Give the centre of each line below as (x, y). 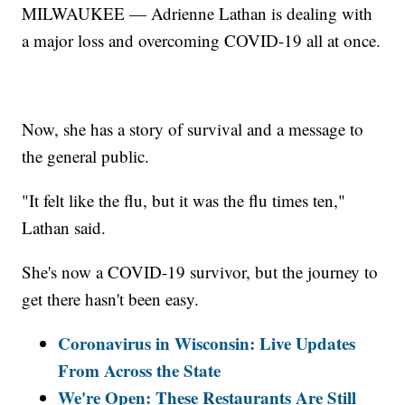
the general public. (86, 156)
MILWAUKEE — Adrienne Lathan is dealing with (198, 14)
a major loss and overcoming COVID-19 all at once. (202, 41)
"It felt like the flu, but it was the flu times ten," (184, 201)
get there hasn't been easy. (111, 299)
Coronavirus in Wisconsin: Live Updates (207, 344)
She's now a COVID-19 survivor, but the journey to (200, 272)
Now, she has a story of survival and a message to (193, 129)
